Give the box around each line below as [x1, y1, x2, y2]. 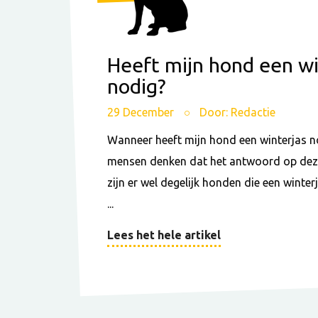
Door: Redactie [199, 106, 275, 119]
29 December [107, 106, 177, 119]
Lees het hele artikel [107, 228, 221, 241]
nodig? [107, 75, 166, 98]
